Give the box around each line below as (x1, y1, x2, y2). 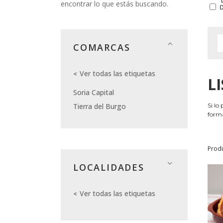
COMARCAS (73, 41, 130, 54)
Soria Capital (73, 88, 114, 98)
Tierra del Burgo (73, 102, 126, 111)
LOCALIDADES (73, 161, 144, 174)
